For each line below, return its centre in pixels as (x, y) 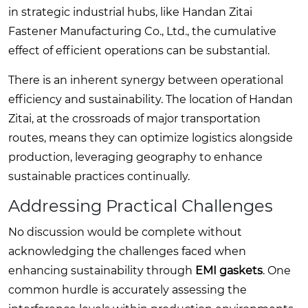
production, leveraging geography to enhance (135, 157)
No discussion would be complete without (125, 232)
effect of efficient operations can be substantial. (139, 50)
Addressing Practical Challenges (141, 206)
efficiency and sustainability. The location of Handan (151, 99)
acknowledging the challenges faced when (127, 251)
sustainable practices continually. (99, 176)
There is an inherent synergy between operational (146, 80)
